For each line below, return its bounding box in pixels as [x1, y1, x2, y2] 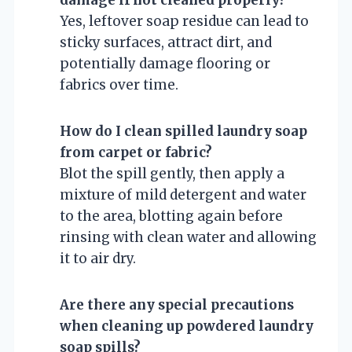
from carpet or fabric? [60, 143, 212, 161]
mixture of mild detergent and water [60, 185, 306, 203]
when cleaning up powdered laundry [60, 317, 313, 335]
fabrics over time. [60, 75, 178, 93]
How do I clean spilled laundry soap [60, 122, 307, 140]
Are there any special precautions [60, 295, 294, 313]
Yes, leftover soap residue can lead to [60, 12, 309, 30]
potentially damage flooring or [60, 54, 270, 72]
